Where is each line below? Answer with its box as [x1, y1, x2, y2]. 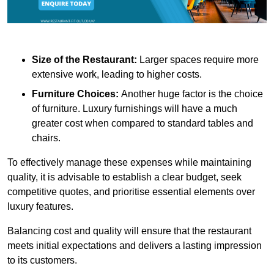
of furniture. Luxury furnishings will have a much [32, 103, 237, 114]
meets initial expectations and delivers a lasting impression [7, 240, 262, 251]
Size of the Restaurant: [32, 54, 137, 65]
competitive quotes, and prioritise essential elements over [7, 187, 255, 198]
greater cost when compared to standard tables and [32, 118, 253, 129]
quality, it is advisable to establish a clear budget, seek [7, 172, 242, 183]
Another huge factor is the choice [121, 89, 263, 100]
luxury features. [7, 201, 73, 212]
